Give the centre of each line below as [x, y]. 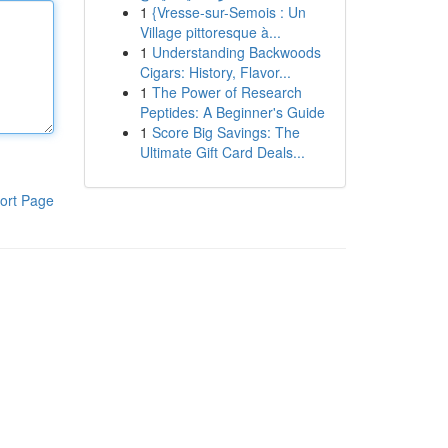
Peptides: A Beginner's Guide [232, 112]
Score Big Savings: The [225, 132]
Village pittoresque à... [210, 32]
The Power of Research [226, 92]
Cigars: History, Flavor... [215, 72]
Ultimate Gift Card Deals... [222, 152]
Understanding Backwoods [236, 52]
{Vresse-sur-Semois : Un [228, 12]
